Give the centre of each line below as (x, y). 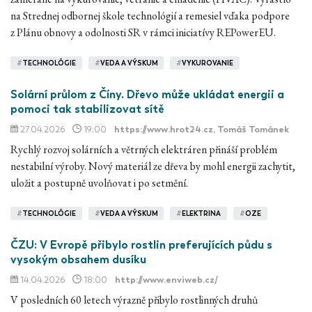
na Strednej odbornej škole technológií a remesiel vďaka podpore (150, 15)
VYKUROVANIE (208, 63)
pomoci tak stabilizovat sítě (87, 109)
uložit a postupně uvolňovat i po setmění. (99, 182)
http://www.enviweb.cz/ (166, 279)
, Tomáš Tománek (251, 129)
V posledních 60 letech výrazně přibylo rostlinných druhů (134, 299)
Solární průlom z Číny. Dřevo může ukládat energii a (147, 94)
